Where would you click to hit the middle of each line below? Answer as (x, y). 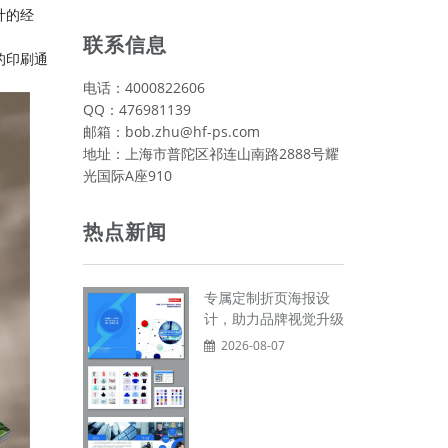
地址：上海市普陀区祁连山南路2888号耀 (210, 153)
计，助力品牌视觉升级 (273, 318)
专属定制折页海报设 (266, 297)
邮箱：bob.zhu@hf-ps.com (171, 131)
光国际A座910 (127, 175)
